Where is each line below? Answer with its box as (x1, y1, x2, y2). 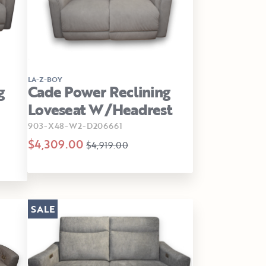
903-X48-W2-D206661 (28, 119, 121, 132)
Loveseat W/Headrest (28, 99, 172, 121)
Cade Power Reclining (28, 81, 170, 103)
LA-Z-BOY (28, 74, 62, 85)
